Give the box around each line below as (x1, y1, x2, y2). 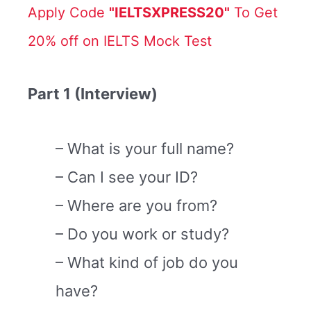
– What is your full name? (56, 140, 234, 158)
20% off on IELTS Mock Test (28, 32, 212, 49)
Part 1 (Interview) (28, 84, 158, 103)
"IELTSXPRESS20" (109, 3, 230, 21)
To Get (230, 3, 278, 21)
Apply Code (28, 3, 109, 21)
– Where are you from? (56, 196, 217, 215)
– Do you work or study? (56, 225, 229, 244)
